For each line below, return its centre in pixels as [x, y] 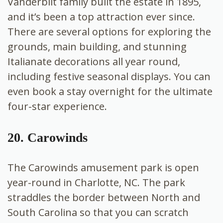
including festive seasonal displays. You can [109, 76]
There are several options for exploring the [109, 31]
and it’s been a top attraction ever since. [101, 16]
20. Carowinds [48, 137]
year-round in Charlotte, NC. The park [96, 182]
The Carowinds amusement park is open [103, 167]
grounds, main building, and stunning [97, 46]
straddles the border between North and [104, 197]
